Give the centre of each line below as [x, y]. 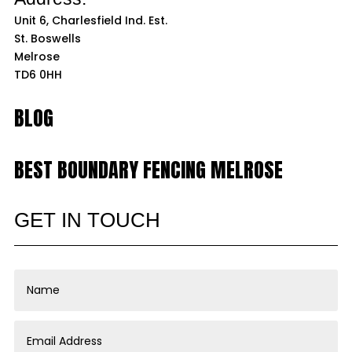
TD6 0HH [38, 74]
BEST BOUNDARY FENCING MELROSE [148, 169]
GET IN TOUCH [87, 220]
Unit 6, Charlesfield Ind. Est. [90, 20]
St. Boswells [47, 38]
